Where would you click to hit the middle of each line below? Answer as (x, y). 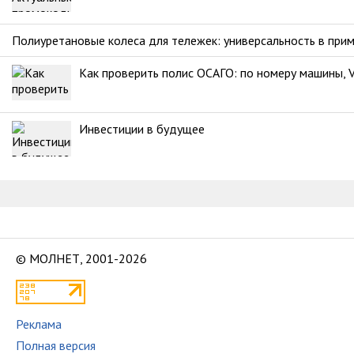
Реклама (39, 324)
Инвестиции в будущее (142, 129)
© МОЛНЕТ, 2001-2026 (81, 258)
